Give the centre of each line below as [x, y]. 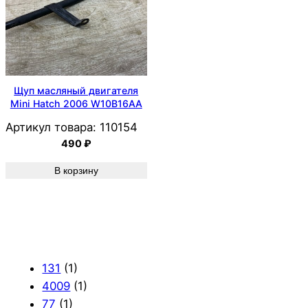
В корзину [76, 170]
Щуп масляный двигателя [76, 91]
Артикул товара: [51, 127]
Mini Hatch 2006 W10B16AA [76, 104]
